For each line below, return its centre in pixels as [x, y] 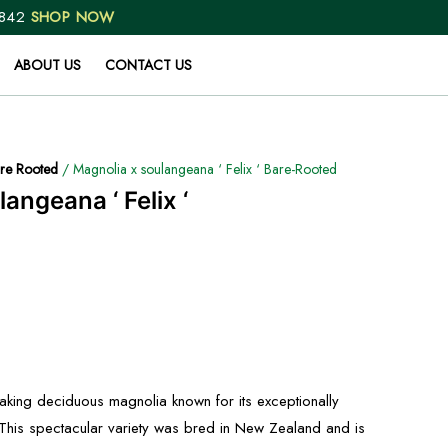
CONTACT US [148, 65]
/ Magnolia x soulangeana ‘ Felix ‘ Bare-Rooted [197, 169]
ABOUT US [47, 65]
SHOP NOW [72, 17]
